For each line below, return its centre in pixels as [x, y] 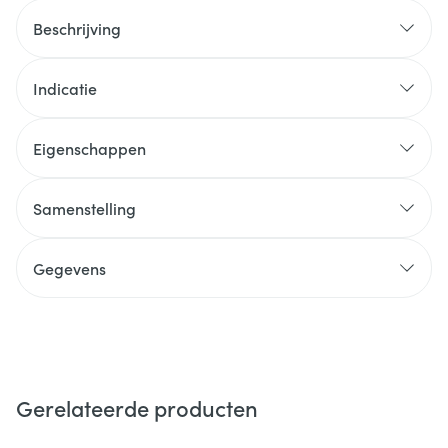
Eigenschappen [89, 148]
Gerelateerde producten [137, 407]
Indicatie [65, 88]
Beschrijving [77, 28]
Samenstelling [84, 208]
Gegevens [69, 268]
